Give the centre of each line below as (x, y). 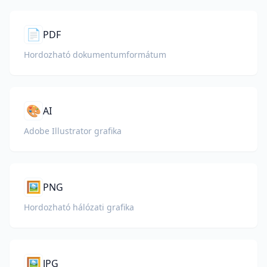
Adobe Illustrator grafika (73, 131)
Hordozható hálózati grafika (79, 207)
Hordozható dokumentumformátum (95, 55)
